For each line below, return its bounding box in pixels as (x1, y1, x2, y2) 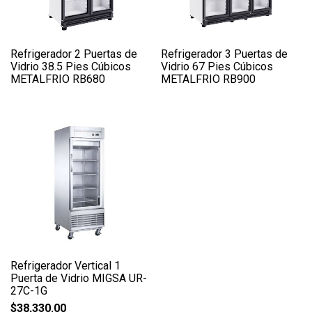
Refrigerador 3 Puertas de (161, 47, 288, 61)
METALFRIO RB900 (161, 72, 256, 86)
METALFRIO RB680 (10, 72, 105, 86)
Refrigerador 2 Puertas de (10, 47, 137, 61)
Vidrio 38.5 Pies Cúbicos (10, 59, 131, 73)
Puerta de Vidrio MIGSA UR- (10, 272, 147, 286)
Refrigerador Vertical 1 (10, 259, 120, 273)
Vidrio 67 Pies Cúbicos (161, 59, 274, 73)
